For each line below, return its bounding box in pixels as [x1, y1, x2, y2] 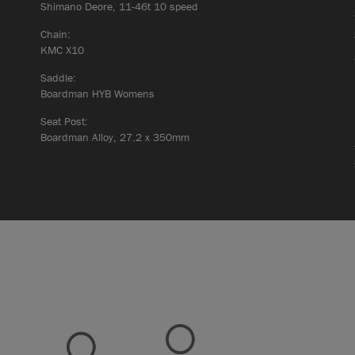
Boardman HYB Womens [40, 86, 155, 101]
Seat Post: [40, 113, 88, 128]
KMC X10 [40, 42, 84, 57]
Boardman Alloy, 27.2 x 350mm [40, 129, 189, 144]
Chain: [40, 26, 71, 41]
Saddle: [40, 70, 76, 85]
